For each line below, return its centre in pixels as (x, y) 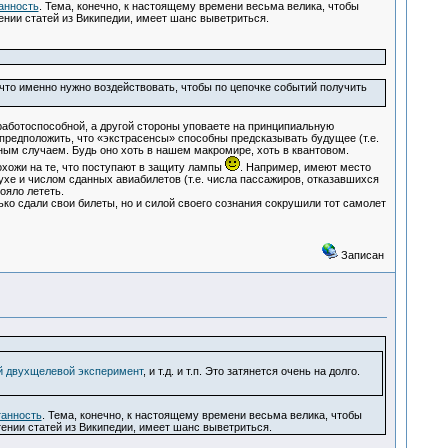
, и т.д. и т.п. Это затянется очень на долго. (251, 371)
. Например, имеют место (305, 167)
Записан (360, 255)
